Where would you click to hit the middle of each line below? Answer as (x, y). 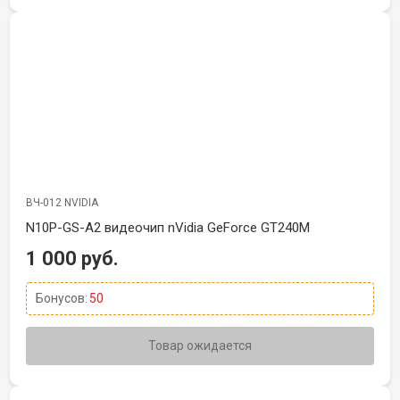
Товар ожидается (200, 346)
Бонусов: (62, 298)
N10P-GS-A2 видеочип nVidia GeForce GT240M (168, 228)
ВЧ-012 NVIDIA (62, 203)
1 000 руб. (72, 258)
